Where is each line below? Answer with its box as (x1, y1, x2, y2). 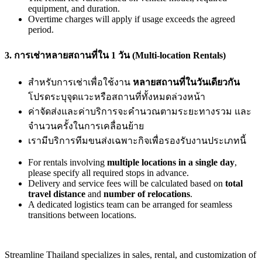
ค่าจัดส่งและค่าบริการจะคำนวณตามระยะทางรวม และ (28, 106, 251, 116)
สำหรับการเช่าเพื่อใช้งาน (28, 77, 133, 87)
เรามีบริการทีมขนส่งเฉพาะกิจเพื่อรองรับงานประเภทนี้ (28, 135, 246, 146)
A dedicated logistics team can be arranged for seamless (28, 199, 232, 209)
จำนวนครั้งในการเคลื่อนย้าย (28, 120, 144, 131)
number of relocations (104, 188, 190, 199)
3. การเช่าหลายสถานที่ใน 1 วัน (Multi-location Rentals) (5, 50, 226, 60)
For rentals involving (28, 157, 107, 167)
